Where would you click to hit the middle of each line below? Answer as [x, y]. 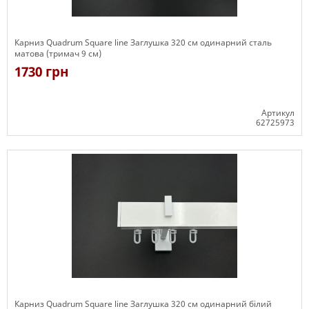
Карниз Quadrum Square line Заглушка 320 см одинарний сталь [143, 42]
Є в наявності [42, 142]
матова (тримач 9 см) [58, 53]
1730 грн [42, 72]
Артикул [278, 113]
